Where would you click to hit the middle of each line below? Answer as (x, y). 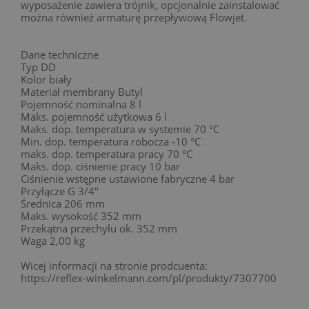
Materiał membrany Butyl (82, 91)
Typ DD (38, 67)
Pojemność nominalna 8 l (81, 104)
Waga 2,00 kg (53, 240)
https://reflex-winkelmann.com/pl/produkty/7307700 (149, 278)
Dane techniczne (60, 54)
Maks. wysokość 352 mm (81, 216)
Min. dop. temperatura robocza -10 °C (111, 141)
